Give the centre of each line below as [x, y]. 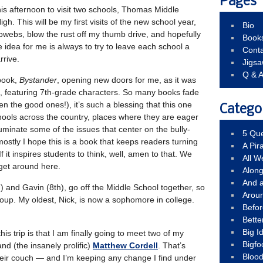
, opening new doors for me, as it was [127, 80]
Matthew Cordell [125, 245]
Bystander [38, 80]
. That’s [172, 245]
